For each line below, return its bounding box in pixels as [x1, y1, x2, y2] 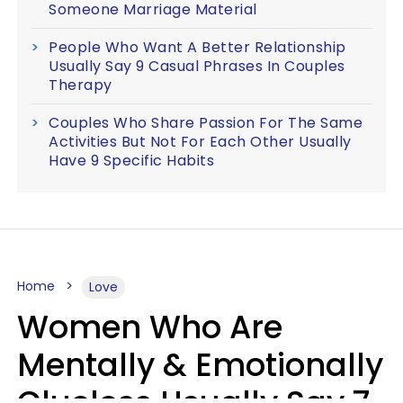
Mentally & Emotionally [17, 342, 383, 387]
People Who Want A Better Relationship [49, 36, 346, 58]
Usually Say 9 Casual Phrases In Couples [49, 55, 345, 76]
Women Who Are [17, 304, 282, 349]
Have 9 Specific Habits [49, 149, 214, 171]
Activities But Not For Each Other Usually [49, 130, 352, 152]
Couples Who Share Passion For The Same [49, 112, 363, 133]
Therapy [49, 74, 112, 95]
